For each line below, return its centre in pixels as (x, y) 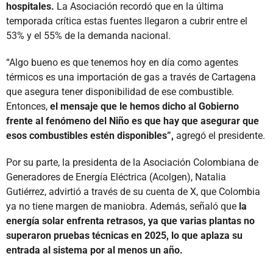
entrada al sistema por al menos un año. (94, 250)
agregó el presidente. (219, 135)
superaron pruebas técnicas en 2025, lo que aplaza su (124, 235)
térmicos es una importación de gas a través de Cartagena (131, 77)
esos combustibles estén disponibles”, (90, 135)
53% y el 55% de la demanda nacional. (88, 35)
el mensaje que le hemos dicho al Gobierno (144, 106)
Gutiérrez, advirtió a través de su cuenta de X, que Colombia (133, 191)
